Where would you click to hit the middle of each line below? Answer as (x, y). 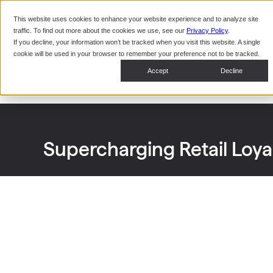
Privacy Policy (207, 30)
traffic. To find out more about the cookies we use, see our (100, 30)
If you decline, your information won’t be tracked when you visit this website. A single (137, 42)
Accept (158, 70)
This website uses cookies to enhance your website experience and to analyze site (136, 19)
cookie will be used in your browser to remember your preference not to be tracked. (136, 54)
